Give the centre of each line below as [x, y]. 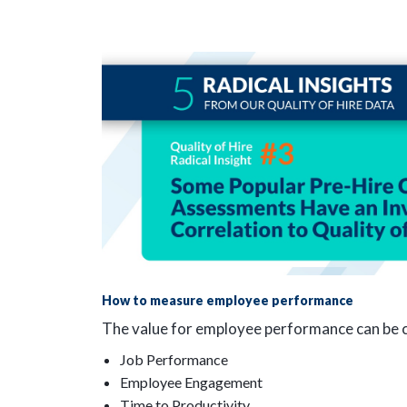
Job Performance [174, 359]
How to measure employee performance [228, 301]
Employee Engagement [193, 382]
